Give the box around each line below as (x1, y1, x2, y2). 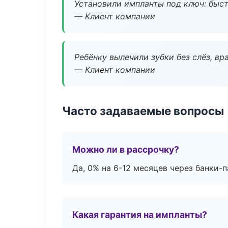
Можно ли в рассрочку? (72, 144, 179, 155)
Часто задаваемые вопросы (62, 104, 224, 118)
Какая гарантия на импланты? (72, 209, 207, 220)
